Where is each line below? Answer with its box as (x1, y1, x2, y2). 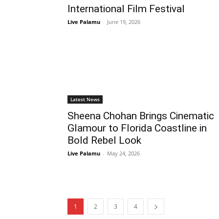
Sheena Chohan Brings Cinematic (67, 109, 214, 122)
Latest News (70, 95, 100, 103)
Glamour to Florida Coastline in (67, 122, 207, 134)
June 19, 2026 (107, 18, 140, 25)
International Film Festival (67, 2, 185, 15)
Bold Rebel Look (67, 134, 141, 146)
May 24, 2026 (107, 149, 140, 157)
